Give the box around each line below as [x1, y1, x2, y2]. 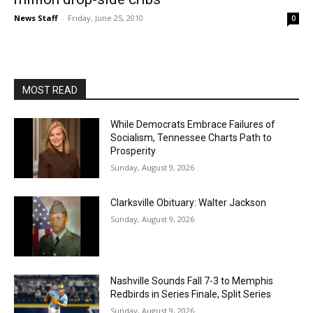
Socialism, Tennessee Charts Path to [110, 132, 272, 144]
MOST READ [22, 85, 78, 96]
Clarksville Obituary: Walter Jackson [110, 196, 267, 208]
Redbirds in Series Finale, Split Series [110, 288, 272, 300]
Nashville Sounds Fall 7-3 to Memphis [110, 275, 274, 286]
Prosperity [110, 145, 156, 157]
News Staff [14, 13, 58, 24]
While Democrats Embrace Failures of [110, 119, 276, 131]
